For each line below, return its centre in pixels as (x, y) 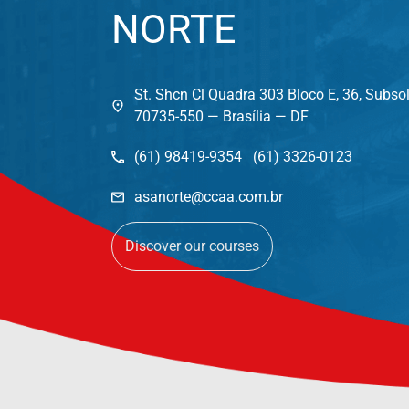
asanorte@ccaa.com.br (208, 196)
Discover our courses (192, 246)
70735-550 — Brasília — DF (221, 116)
